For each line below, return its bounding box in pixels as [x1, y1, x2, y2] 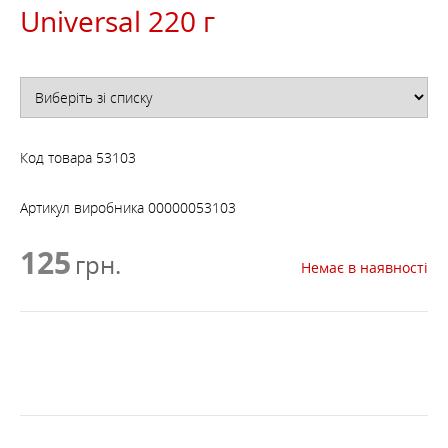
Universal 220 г [20, 2, 215, 40]
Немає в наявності [301, 258, 428, 277]
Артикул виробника [20, 198, 144, 217]
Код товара [20, 148, 92, 167]
